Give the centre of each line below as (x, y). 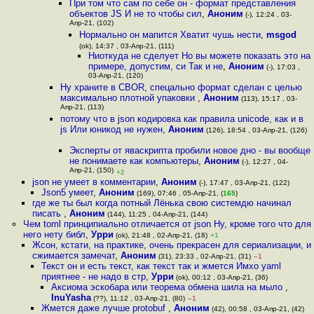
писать (48, 213)
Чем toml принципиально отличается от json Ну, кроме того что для (167, 224)
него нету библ (54, 234)
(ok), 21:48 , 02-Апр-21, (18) (160, 235)
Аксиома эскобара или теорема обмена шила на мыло (168, 287)
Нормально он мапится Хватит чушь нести (170, 35)
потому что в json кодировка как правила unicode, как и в (182, 119)
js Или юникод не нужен (111, 129)
